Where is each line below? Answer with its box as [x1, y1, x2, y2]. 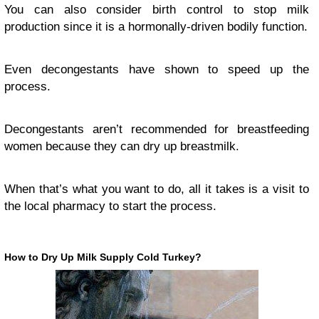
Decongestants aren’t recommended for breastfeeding [4, 122, 309, 137]
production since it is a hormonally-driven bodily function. [4, 20, 308, 34]
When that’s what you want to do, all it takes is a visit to [4, 182, 309, 197]
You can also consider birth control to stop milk [4, 3, 309, 17]
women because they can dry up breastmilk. [4, 140, 239, 154]
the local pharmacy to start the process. [4, 199, 216, 214]
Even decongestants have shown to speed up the [4, 63, 309, 77]
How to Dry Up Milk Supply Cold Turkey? [4, 251, 202, 263]
